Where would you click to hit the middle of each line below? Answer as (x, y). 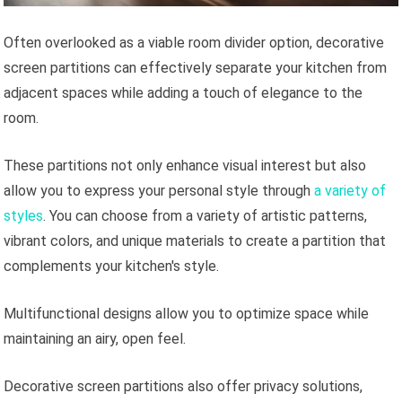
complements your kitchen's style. (112, 266)
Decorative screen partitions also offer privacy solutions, (184, 386)
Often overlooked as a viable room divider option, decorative (194, 42)
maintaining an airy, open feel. (95, 338)
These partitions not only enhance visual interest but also (185, 165)
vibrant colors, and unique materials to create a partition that (195, 240)
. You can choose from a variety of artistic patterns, (205, 215)
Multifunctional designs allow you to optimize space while (187, 313)
